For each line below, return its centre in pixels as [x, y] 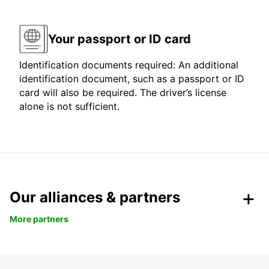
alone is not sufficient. [69, 107]
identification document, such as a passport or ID [132, 79]
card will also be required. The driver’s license [123, 93]
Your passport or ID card [119, 39]
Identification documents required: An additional [129, 65]
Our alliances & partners [95, 198]
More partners [39, 219]
